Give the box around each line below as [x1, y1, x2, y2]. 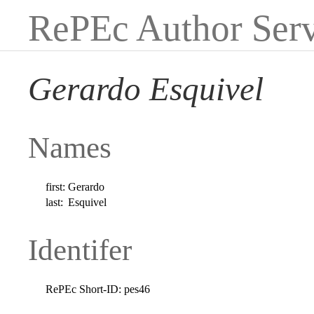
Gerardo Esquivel [28, 71, 264, 108]
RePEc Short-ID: [46, 282, 122, 295]
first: [46, 180, 66, 193]
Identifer [28, 233, 132, 266]
